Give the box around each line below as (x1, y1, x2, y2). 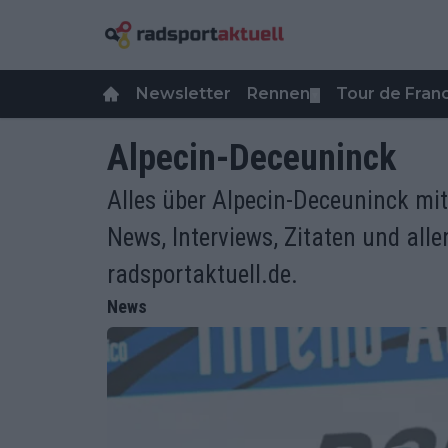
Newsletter (136, 84, 231, 103)
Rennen (247, 84, 310, 103)
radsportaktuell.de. (107, 260, 298, 289)
